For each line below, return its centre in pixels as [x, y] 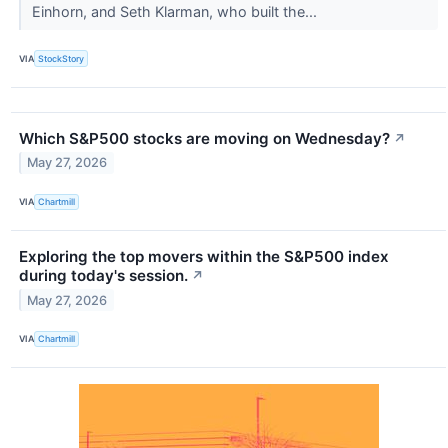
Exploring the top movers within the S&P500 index [204, 256]
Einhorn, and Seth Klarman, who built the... [176, 12]
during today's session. [103, 275]
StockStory [61, 59]
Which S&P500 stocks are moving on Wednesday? [204, 138]
